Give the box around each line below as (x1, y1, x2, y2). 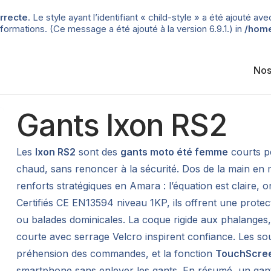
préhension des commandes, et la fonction (16, 247, 216, 260)
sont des (76, 146, 121, 158)
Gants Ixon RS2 (16, 107, 227, 143)
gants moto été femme (120, 146, 229, 158)
